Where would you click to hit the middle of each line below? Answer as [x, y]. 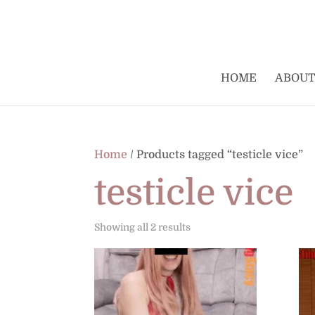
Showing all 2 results [143, 227]
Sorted [206, 226]
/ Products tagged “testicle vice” [216, 155]
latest [203, 264]
